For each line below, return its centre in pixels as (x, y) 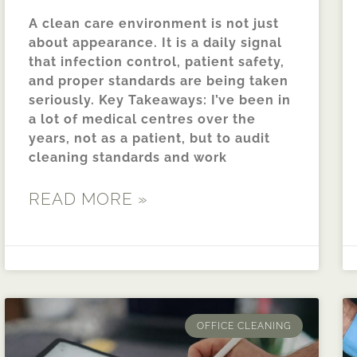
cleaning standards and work (128, 157)
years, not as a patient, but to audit (149, 138)
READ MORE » (88, 198)
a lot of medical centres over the (142, 119)
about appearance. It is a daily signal (155, 42)
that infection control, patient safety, (157, 61)
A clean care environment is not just (154, 23)
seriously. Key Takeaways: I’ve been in (160, 100)
